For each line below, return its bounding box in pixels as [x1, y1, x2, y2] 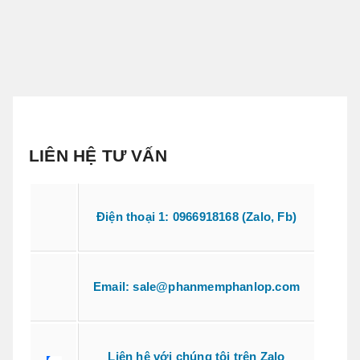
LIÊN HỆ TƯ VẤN [29, 145, 167, 165]
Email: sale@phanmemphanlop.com [93, 280, 300, 294]
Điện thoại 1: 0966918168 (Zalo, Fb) [96, 210, 297, 224]
